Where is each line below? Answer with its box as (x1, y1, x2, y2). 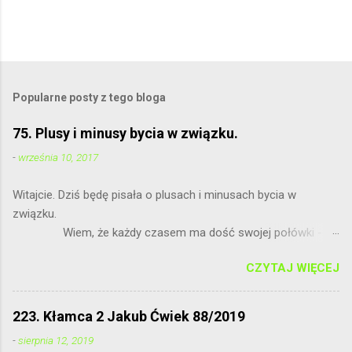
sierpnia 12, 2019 (18, 333, 93, 346)
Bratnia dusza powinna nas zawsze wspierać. (13, 262, 284, 277)
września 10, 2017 (18, 150, 98, 163)
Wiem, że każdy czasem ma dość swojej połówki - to (13, 225, 339, 240)
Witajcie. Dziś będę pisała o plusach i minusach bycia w (13, 187, 296, 202)
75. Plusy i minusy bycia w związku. (13, 124, 238, 141)
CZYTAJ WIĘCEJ (246, 260, 339, 275)
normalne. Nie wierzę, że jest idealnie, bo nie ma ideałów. (13, 244, 309, 258)
